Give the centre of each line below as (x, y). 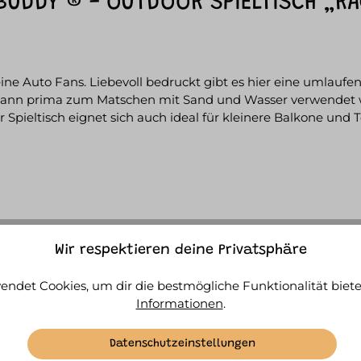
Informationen (179, 304)
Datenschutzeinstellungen (182, 344)
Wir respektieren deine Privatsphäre (180, 251)
